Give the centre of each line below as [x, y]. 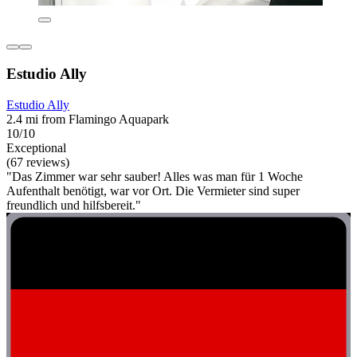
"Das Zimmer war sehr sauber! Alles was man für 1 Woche [155, 176]
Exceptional [36, 147]
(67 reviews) [38, 162]
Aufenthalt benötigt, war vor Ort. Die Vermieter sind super [153, 190]
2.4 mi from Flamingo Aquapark [88, 119]
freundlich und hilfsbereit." [74, 205]
